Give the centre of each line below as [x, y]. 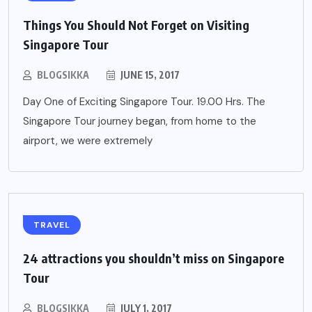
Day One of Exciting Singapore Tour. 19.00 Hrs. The [144, 101]
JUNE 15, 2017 [149, 75]
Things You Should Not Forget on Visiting [136, 24]
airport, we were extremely [88, 140]
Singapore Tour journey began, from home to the [140, 121]
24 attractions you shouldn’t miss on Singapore [154, 258]
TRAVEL [52, 225]
